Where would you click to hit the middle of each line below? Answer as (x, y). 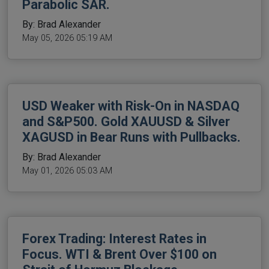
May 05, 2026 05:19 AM (67, 38)
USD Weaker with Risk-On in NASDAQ (131, 106)
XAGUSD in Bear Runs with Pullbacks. (131, 138)
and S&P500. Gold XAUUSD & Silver (126, 122)
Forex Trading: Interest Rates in (114, 239)
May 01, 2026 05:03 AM (67, 171)
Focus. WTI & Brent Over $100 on (119, 255)
